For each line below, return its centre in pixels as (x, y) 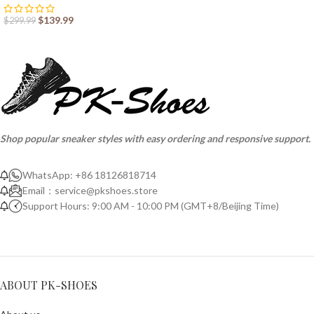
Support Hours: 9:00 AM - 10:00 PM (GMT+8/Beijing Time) (151, 206)
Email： (39, 191)
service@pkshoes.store (106, 191)
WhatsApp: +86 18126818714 (89, 175)
